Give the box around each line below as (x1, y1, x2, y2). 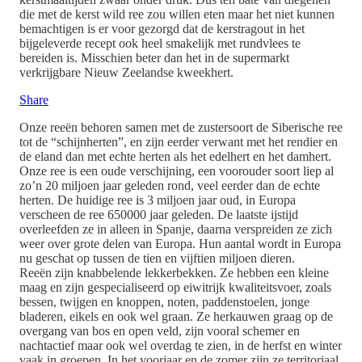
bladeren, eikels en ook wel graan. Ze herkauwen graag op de (19, 309, 333, 324)
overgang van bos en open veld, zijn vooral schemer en (19, 324, 300, 339)
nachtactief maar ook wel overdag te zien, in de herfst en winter (19, 339, 342, 353)
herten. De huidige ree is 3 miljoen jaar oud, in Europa (19, 193, 296, 208)
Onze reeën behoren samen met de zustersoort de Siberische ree (19, 120, 343, 135)
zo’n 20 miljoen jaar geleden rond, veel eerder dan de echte (19, 179, 320, 193)
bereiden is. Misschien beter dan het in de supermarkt (19, 51, 289, 65)
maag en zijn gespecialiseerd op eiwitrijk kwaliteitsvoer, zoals (19, 280, 331, 295)
